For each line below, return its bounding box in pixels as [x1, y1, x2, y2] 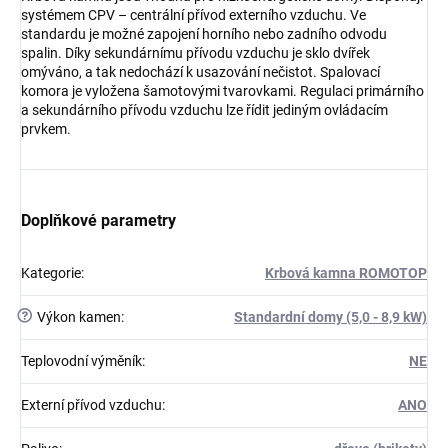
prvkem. [21, 121, 71, 137]
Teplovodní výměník [21, 353, 142, 369]
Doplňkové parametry [21, 211, 176, 230]
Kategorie [21, 265, 81, 281]
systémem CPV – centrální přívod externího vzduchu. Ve [21, 7, 366, 23]
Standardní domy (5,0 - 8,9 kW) [234, 309, 427, 325]
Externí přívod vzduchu [21, 397, 162, 413]
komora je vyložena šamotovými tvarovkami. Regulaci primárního [21, 83, 424, 99]
